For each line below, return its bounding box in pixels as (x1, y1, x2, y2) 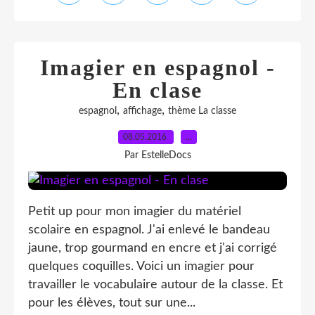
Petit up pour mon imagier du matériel (28, 205, 241, 218)
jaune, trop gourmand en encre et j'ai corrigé (28, 242, 277, 255)
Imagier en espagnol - (39, 55, 276, 80)
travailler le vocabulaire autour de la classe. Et (28, 278, 283, 291)
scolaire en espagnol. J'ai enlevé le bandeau (28, 224, 270, 236)
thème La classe (168, 106, 236, 116)
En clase (112, 77, 202, 103)
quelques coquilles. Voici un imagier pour (28, 260, 255, 273)
